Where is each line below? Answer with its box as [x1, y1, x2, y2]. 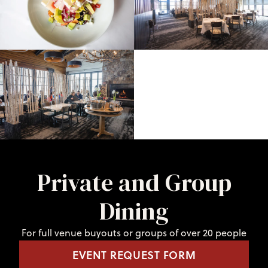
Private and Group [36, 166, 232, 199]
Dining [99, 194, 169, 227]
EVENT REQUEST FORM [72, 246, 196, 263]
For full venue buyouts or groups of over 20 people [22, 226, 246, 239]
